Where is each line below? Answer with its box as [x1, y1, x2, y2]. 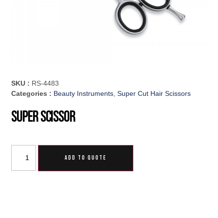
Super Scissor [11, 108, 75, 127]
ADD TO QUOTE [65, 154, 107, 162]
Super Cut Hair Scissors [117, 90, 191, 98]
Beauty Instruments [54, 90, 114, 98]
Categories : [11, 90, 54, 98]
